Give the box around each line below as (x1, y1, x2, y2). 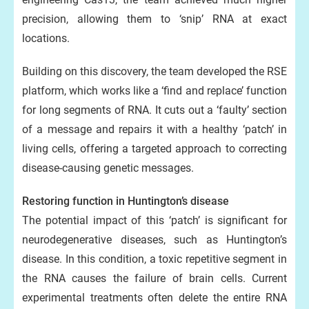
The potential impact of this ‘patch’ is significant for (22, 214, 287, 227)
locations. (22, 32, 70, 45)
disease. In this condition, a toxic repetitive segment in (22, 252, 287, 266)
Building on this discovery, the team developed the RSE (22, 65, 287, 78)
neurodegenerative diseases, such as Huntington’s (22, 233, 287, 246)
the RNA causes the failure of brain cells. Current (22, 272, 287, 285)
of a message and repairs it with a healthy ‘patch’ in (22, 123, 287, 136)
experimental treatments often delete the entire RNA (22, 291, 287, 304)
